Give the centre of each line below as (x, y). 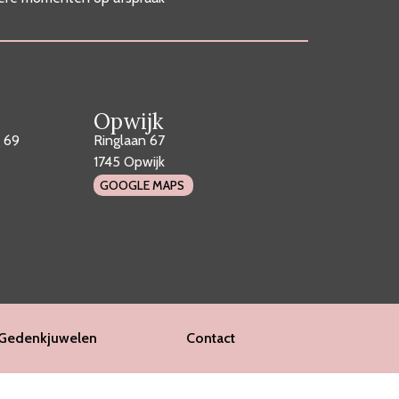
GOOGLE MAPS (142, 186)
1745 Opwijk (130, 161)
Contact (210, 338)
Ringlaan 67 (130, 140)
